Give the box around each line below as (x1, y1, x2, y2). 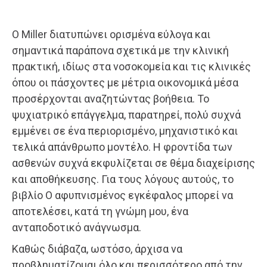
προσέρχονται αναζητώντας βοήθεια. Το (12, 92, 209, 105)
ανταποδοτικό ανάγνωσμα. (12, 221, 141, 234)
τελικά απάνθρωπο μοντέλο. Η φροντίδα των (12, 141, 232, 154)
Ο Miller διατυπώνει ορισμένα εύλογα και (12, 28, 210, 41)
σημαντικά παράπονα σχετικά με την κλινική (12, 44, 229, 57)
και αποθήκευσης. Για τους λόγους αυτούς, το (12, 173, 234, 186)
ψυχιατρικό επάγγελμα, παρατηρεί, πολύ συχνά (12, 108, 241, 122)
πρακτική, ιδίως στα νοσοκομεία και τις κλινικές (12, 60, 251, 73)
